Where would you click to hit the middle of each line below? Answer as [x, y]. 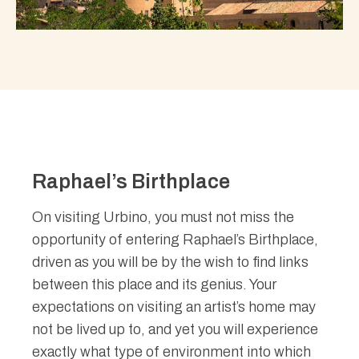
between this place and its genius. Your [154, 284]
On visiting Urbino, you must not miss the [163, 217]
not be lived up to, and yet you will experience [175, 329]
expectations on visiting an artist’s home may [174, 307]
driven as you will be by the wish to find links [170, 262]
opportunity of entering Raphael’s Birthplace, [175, 239]
